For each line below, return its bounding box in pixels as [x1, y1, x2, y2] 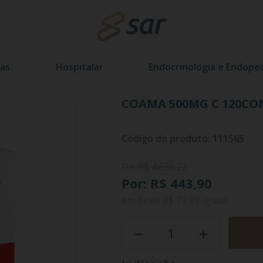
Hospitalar [55, 60, 103, 73]
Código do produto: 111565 [121, 132, 244, 145]
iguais [199, 194, 228, 207]
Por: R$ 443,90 [121, 174, 212, 192]
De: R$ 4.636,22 [121, 160, 187, 173]
